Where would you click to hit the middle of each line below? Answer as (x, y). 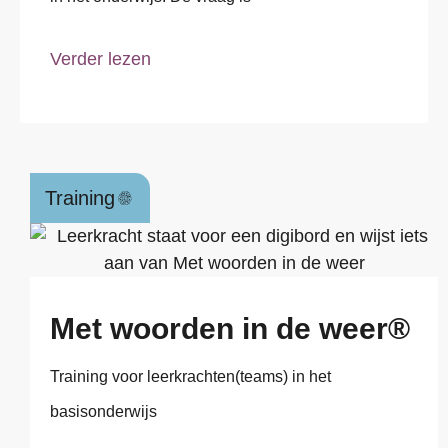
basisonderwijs (103, 411)
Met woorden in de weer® (230, 328)
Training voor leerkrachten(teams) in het (190, 376)
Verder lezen (100, 58)
